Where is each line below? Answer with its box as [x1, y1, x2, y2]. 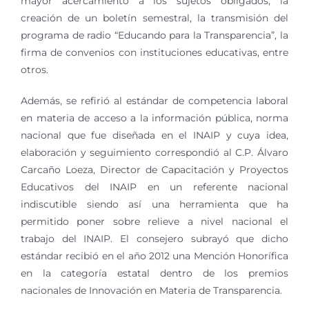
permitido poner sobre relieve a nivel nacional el [21, 215, 288, 228]
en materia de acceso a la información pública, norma [21, 112, 288, 124]
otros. [21, 63, 48, 76]
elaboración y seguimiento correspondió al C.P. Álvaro [21, 146, 288, 159]
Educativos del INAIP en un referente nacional [21, 181, 288, 193]
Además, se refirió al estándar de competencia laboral [21, 94, 288, 107]
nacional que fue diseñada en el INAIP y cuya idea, [21, 129, 288, 141]
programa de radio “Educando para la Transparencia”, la [21, 29, 288, 41]
